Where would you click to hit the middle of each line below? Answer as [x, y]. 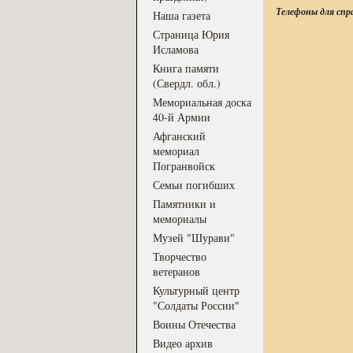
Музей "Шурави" [194, 238]
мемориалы [180, 219]
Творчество [180, 256]
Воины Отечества [194, 324]
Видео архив [183, 343]
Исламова [176, 49]
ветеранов [176, 271]
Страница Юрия [191, 34]
